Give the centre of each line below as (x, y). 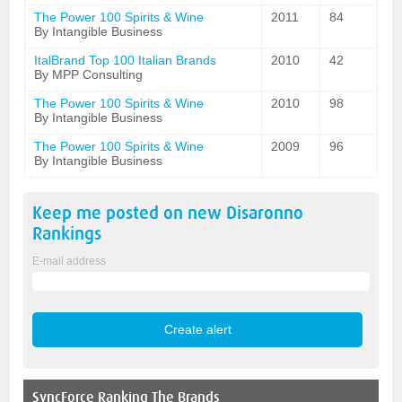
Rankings (67, 234)
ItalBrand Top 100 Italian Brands (126, 60)
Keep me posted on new (130, 213)
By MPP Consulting (89, 74)
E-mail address (70, 261)
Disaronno (265, 213)
